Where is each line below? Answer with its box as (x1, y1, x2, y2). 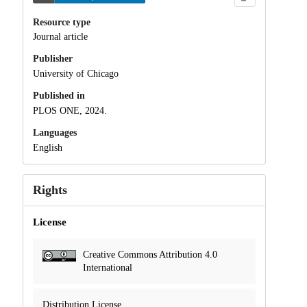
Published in (32, 90, 85, 101)
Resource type (32, 16, 90, 27)
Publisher (32, 53, 73, 64)
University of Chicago (32, 69, 119, 79)
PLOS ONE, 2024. (32, 105, 107, 116)
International (82, 262, 132, 273)
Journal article (32, 32, 88, 42)
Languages (32, 127, 77, 138)
